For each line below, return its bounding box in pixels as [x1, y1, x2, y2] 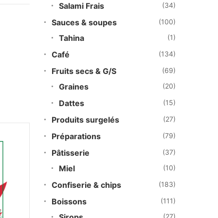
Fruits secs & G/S [52, 66, 116, 76]
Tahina [59, 33, 84, 43]
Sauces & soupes [52, 18, 117, 27]
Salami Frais [59, 1, 104, 11]
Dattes [59, 98, 84, 108]
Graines [59, 82, 89, 91]
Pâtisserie [52, 148, 90, 158]
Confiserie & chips [52, 180, 121, 190]
